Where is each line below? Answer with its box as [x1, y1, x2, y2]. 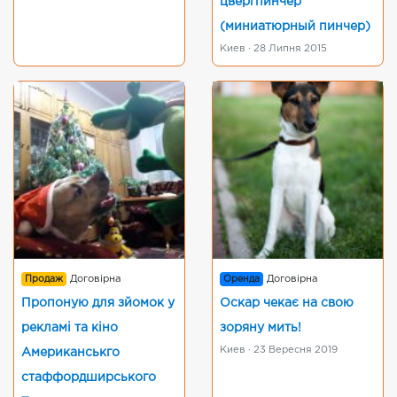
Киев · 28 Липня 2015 [220, 44, 327, 53]
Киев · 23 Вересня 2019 [220, 346, 338, 354]
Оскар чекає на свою [220, 298, 354, 308]
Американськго [21, 347, 120, 358]
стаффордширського [21, 372, 156, 383]
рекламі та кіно [21, 323, 118, 333]
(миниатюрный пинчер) [220, 21, 370, 32]
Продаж [25, 275, 64, 284]
